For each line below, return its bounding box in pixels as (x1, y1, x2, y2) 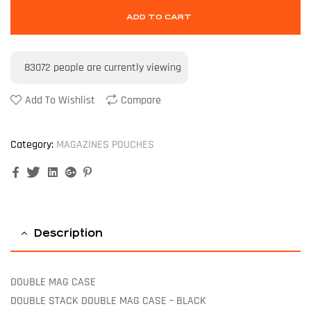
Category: (10, 137, 53, 153)
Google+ (78, 165, 116, 180)
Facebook (22, 165, 63, 180)
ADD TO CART (126, 12, 192, 22)
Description (34, 227, 103, 239)
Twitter (43, 165, 76, 180)
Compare (121, 93, 161, 108)
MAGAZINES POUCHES (56, 137, 154, 153)
